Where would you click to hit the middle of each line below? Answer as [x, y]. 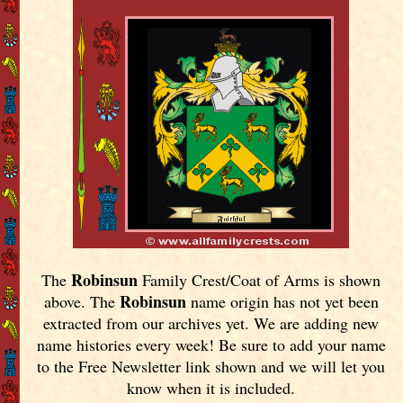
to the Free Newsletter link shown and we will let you [211, 366]
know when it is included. [211, 387]
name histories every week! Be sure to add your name [211, 344]
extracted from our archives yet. [149, 322]
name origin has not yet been [282, 301]
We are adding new [317, 322]
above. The [81, 301]
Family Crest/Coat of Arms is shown [260, 279]
